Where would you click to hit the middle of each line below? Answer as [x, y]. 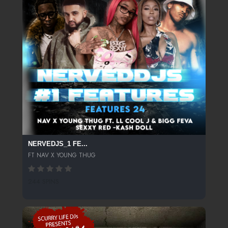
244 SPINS [43, 182]
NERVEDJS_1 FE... [58, 144]
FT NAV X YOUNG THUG [62, 155]
